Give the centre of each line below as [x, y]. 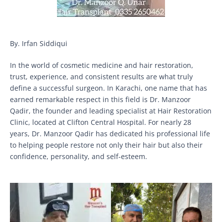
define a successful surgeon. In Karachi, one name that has [109, 88]
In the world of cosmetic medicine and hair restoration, [102, 65]
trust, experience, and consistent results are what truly [101, 76]
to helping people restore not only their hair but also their [106, 145]
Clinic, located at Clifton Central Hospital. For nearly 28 [101, 122]
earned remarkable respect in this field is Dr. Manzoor [100, 99]
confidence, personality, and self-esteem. [79, 156]
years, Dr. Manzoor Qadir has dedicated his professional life [110, 133]
